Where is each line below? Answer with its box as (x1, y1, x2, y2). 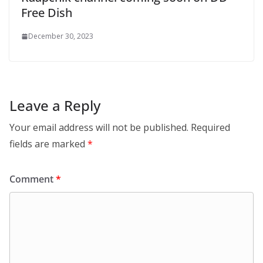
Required (191, 121, 230, 134)
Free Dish (21, 5, 72, 21)
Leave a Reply (9, 96, 100, 116)
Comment (9, 173, 56, 186)
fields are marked (9, 137, 87, 151)
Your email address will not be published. (9, 121, 188, 134)
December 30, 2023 (28, 31, 93, 42)
